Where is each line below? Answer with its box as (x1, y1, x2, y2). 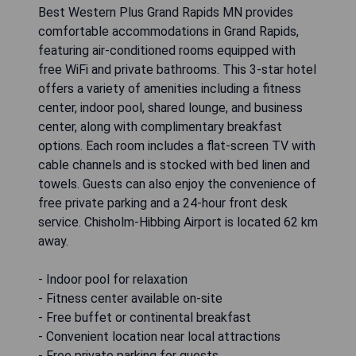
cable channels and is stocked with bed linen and (38, 157, 310, 173)
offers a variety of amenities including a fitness (38, 81, 301, 97)
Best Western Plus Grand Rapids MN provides (38, 5, 293, 21)
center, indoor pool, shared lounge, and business (38, 100, 303, 116)
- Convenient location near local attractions (38, 329, 281, 345)
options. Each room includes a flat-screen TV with (38, 138, 315, 154)
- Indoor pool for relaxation (38, 272, 188, 288)
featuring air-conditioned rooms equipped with (38, 43, 296, 59)
